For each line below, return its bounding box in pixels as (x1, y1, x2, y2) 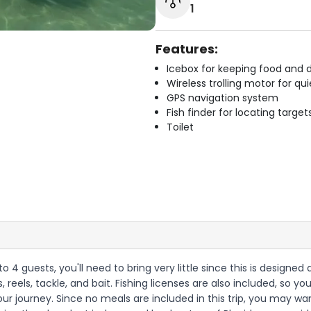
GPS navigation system (167, 91, 278, 105)
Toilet (167, 120, 194, 134)
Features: (155, 40, 218, 58)
